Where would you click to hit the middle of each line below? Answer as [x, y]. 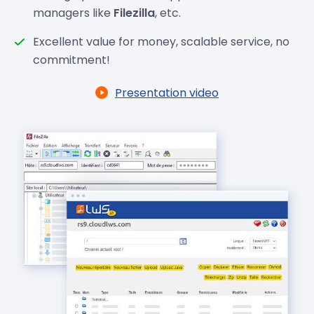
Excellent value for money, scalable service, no [162, 42]
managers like [74, 13]
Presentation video [166, 93]
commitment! [72, 60]
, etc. [168, 13]
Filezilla [135, 13]
